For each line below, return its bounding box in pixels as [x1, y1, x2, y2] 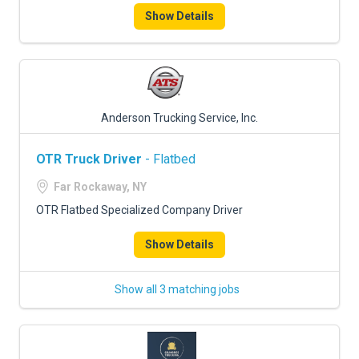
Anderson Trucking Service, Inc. [101, 111, 258, 124]
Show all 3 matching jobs [115, 283, 240, 296]
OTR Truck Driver [36, 151, 142, 167]
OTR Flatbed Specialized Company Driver [36, 204, 243, 216]
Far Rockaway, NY [54, 180, 147, 193]
